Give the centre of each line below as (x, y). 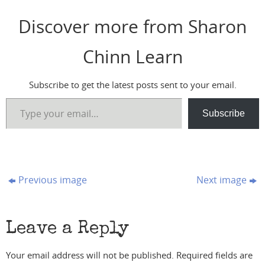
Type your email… (21, 97)
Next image (221, 180)
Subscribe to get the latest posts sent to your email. (132, 84)
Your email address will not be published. (90, 255)
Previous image (53, 180)
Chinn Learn (132, 56)
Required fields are (214, 255)
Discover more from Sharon (132, 26)
